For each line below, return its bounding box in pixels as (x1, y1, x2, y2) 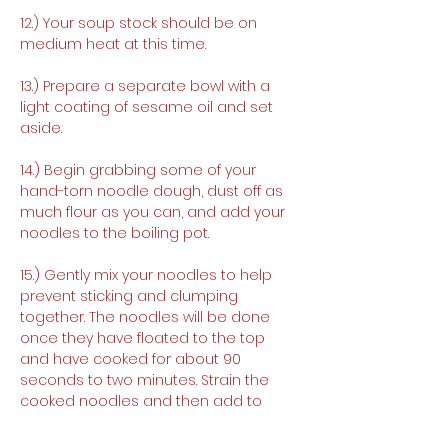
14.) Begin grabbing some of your (20, 159, 260, 180)
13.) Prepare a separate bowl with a (20, 75, 274, 96)
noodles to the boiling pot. (20, 222, 209, 243)
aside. (20, 117, 62, 138)
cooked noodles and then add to (20, 390, 266, 411)
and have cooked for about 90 (20, 348, 245, 369)
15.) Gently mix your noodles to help (20, 264, 276, 285)
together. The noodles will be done (20, 306, 274, 327)
